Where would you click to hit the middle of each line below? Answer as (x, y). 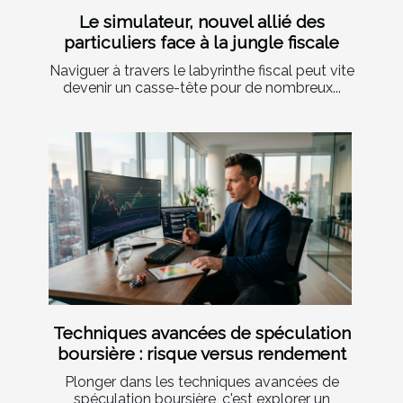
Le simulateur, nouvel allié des (201, 21)
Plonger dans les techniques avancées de (201, 381)
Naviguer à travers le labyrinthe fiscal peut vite (201, 70)
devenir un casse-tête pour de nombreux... (201, 87)
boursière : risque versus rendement (201, 353)
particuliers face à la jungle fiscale (201, 42)
